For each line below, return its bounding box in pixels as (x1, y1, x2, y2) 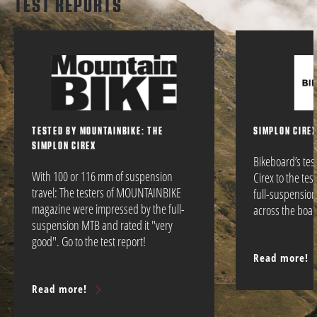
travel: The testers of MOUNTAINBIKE (32, 183, 181, 201)
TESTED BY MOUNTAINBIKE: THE (32, 126, 163, 137)
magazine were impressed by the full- (32, 200, 185, 217)
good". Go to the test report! (32, 232, 149, 250)
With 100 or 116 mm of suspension (32, 167, 173, 185)
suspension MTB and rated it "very (32, 216, 173, 234)
